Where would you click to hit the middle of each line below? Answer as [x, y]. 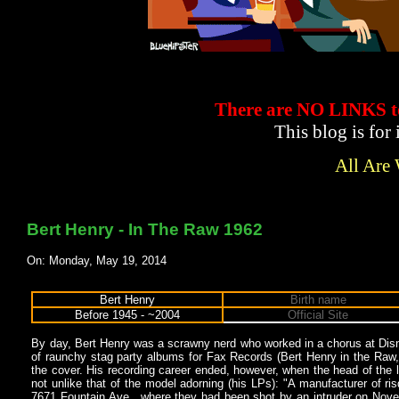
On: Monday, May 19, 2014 [97, 260]
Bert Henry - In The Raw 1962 [145, 229]
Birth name [318, 300]
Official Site [318, 315]
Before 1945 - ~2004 [128, 315]
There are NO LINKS [303, 110]
